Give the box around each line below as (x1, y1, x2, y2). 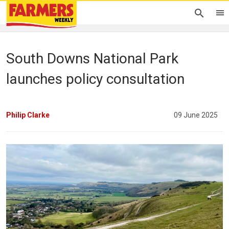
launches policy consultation (6, 71, 185, 87)
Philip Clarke (6, 110, 50, 119)
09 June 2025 (174, 110, 218, 119)
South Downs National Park (6, 50, 178, 67)
